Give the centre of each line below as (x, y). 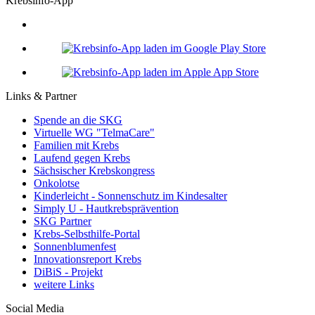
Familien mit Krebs (76, 145)
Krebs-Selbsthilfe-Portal (87, 233)
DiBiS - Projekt (68, 271)
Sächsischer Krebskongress (94, 170)
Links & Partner (41, 96)
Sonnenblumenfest (75, 246)
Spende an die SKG (78, 120)
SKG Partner (63, 221)
